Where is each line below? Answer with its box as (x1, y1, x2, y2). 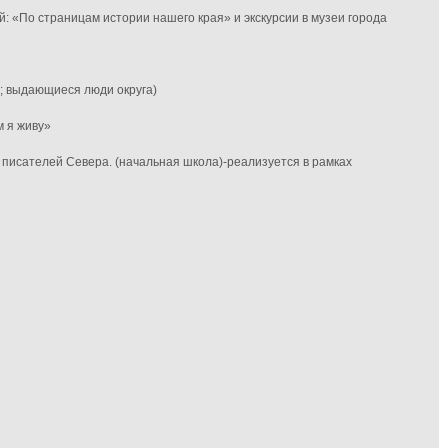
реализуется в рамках (227, 155, 352, 169)
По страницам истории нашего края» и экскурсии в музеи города (19, 11, 387, 25)
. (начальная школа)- (109, 155, 227, 169)
